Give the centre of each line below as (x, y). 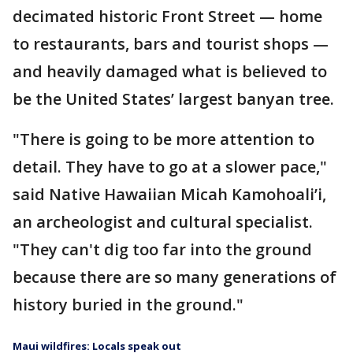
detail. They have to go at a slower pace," (170, 167)
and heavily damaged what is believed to (170, 71)
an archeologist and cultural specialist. (163, 222)
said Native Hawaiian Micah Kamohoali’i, (169, 194)
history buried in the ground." (128, 305)
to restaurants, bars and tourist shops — (171, 44)
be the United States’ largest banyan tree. (173, 99)
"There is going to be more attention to (163, 139)
